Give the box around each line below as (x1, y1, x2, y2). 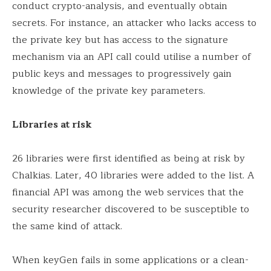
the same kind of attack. (12, 218, 122, 234)
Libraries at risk (12, 117, 92, 132)
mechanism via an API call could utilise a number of (12, 49, 252, 65)
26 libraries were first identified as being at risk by (12, 151, 245, 166)
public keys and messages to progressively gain (12, 66, 232, 82)
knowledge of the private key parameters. (12, 83, 205, 99)
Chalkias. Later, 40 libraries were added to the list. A (12, 168, 254, 183)
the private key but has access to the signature (12, 32, 228, 48)
